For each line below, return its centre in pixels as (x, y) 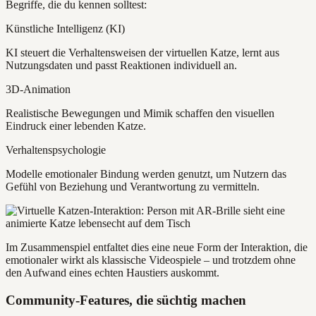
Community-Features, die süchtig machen (126, 300)
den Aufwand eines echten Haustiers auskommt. (113, 272)
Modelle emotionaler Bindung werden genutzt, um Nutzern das (146, 174)
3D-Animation (38, 89)
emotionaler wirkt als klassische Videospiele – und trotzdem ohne (151, 260)
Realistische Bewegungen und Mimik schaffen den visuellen (140, 113)
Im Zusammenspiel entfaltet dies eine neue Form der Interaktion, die (157, 247)
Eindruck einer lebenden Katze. (76, 126)
